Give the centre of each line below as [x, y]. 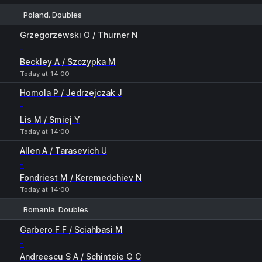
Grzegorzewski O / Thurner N [79, 35]
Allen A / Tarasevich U [63, 151]
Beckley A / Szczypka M [68, 62]
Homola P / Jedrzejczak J [71, 93]
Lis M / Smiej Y [50, 120]
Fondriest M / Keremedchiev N [81, 177]
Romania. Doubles [56, 209]
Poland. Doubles [53, 14]
